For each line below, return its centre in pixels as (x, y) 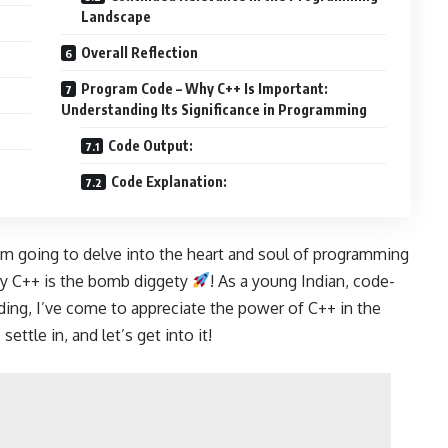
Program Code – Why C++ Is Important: (205, 88)
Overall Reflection (140, 52)
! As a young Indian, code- (303, 280)
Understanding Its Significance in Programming (214, 109)
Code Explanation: (169, 181)
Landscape (116, 16)
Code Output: (151, 145)
